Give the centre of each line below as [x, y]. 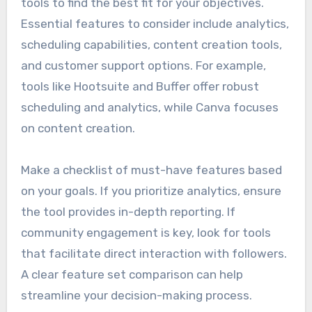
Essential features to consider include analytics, [155, 24]
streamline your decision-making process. [136, 296]
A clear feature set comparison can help [132, 275]
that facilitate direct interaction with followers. [154, 254]
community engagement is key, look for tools [146, 233]
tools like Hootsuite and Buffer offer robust [140, 87]
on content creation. [78, 128]
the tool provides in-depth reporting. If [128, 212]
